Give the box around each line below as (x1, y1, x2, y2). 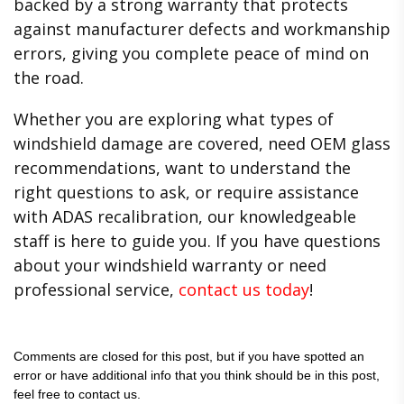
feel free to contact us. (14, 387, 141, 402)
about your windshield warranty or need (14, 254, 326, 277)
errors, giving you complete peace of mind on (14, 41, 369, 64)
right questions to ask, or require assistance (14, 181, 359, 204)
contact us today (179, 279, 309, 301)
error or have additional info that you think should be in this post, (14, 368, 380, 383)
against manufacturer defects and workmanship (14, 17, 390, 40)
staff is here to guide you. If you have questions (14, 230, 381, 252)
